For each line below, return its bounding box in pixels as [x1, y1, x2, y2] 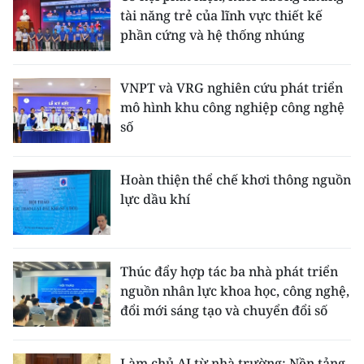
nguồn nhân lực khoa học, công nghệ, [120, 281, 349, 300]
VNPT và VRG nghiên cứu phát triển [120, 78, 343, 97]
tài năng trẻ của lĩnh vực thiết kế [120, 6, 323, 24]
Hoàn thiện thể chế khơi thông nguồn [120, 170, 351, 188]
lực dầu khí [120, 189, 190, 208]
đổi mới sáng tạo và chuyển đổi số [120, 301, 327, 319]
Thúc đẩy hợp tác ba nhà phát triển [120, 262, 338, 280]
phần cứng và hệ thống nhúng [120, 25, 305, 44]
